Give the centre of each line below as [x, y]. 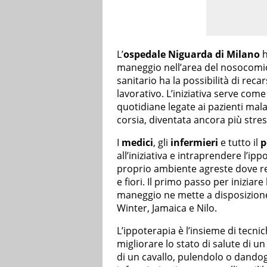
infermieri [194, 143]
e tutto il [239, 143]
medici [137, 143]
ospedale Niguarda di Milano [192, 55]
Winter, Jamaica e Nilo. [167, 208]
